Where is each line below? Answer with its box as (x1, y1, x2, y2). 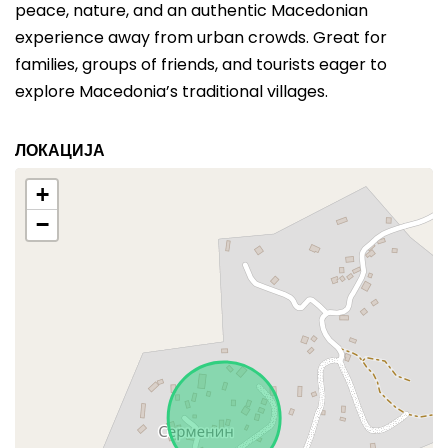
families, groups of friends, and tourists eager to (15, 53, 387, 76)
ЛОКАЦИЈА (15, 139, 105, 162)
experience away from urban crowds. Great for (15, 26, 387, 49)
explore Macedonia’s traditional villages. (15, 80, 328, 103)
